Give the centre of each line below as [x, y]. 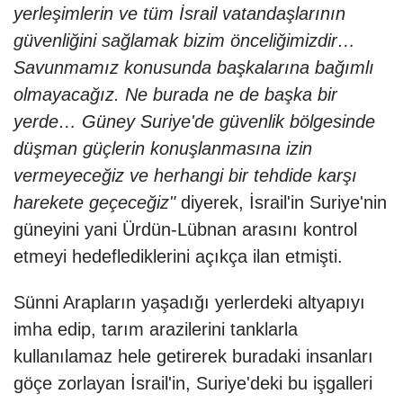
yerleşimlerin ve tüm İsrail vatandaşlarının [179, 14]
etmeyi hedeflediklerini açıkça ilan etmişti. [184, 257]
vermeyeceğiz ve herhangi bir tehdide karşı [185, 176]
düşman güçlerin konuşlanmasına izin [163, 149]
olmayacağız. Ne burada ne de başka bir [175, 95]
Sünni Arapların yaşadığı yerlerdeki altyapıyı [189, 303]
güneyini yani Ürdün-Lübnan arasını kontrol [185, 230]
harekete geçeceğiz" [94, 203]
